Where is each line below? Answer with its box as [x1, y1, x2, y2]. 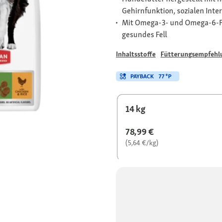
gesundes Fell [122, 29, 167, 40]
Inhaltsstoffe [116, 50, 156, 59]
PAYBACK [130, 72, 154, 81]
